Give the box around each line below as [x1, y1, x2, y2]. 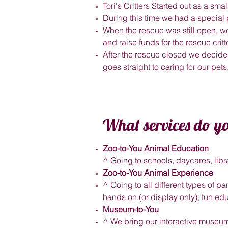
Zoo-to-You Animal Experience [103, 167, 213, 178]
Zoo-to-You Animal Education [103, 143, 209, 153]
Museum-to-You [103, 204, 159, 214]
